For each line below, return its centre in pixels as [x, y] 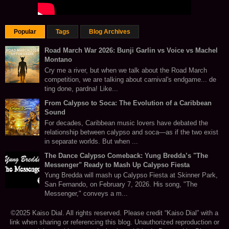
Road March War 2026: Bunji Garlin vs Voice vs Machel [131, 51]
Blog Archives [110, 32]
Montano [58, 60]
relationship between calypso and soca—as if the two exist [131, 132]
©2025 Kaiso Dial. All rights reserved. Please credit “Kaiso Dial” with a [114, 213]
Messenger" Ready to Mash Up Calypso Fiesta [117, 165]
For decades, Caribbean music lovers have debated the [126, 123]
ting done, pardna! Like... [81, 88]
